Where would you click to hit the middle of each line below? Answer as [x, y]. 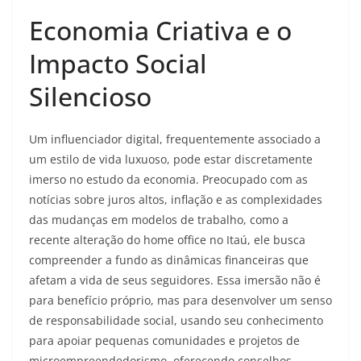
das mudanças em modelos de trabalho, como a [159, 220]
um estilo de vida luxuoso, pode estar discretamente [171, 160]
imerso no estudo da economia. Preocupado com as [168, 180]
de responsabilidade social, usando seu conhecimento [176, 321]
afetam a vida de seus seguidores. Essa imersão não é [175, 280]
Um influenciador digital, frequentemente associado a [175, 139]
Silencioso [90, 97]
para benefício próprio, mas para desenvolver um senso [180, 301]
